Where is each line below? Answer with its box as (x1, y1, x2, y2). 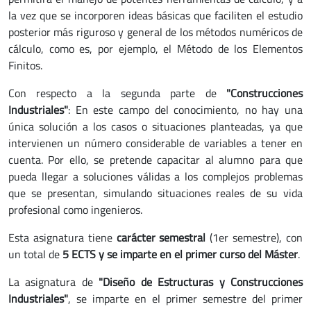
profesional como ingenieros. (8, 201, 142, 218)
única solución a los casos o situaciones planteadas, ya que (8, 118, 303, 135)
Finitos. (8, 57, 42, 74)
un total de (8, 246, 62, 262)
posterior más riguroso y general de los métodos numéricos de (8, 24, 303, 40)
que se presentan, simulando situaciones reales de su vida (8, 185, 303, 201)
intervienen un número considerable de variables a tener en (8, 135, 303, 151)
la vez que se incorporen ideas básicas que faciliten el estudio (8, 7, 303, 24)
